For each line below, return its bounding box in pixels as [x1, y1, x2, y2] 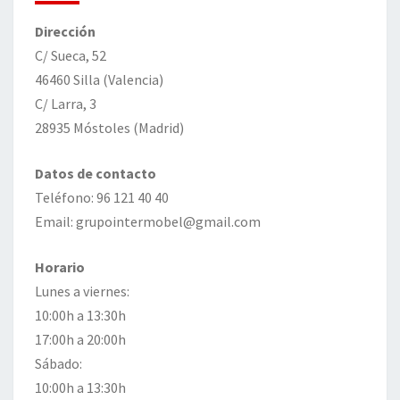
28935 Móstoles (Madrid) [35, 119, 184, 137]
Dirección [35, 22, 96, 41]
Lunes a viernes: [35, 282, 129, 301]
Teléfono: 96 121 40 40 [35, 188, 169, 207]
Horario [35, 258, 85, 277]
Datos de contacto [35, 164, 156, 183]
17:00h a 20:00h [35, 330, 126, 349]
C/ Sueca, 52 [35, 46, 106, 65]
